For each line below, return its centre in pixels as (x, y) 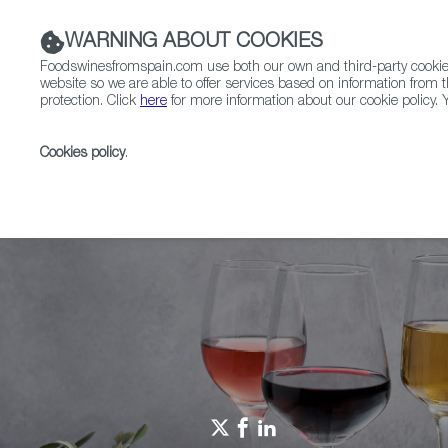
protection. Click (90, 102)
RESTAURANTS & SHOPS (207, 134)
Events (314, 181)
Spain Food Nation (209, 181)
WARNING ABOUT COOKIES (194, 42)
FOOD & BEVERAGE (376, 134)
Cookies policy (82, 154)
